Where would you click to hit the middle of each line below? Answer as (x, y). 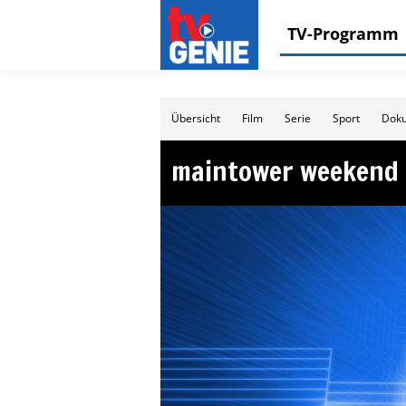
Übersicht (196, 118)
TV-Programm (343, 33)
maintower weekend (285, 171)
